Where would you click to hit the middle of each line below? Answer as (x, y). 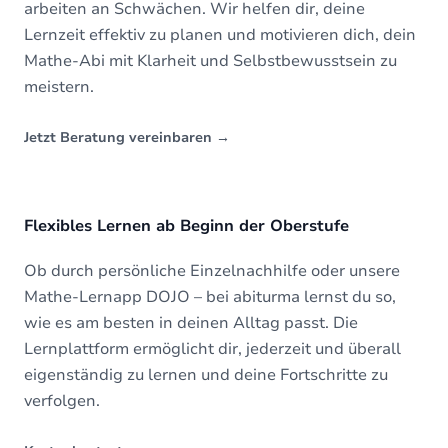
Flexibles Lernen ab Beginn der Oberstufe (186, 226)
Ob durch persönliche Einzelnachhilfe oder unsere (212, 271)
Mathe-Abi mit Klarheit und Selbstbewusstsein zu (210, 61)
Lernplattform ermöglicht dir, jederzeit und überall (212, 349)
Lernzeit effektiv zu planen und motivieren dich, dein (220, 35)
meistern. (59, 87)
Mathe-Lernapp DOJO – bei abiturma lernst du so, (210, 297)
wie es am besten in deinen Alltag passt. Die (191, 323)
